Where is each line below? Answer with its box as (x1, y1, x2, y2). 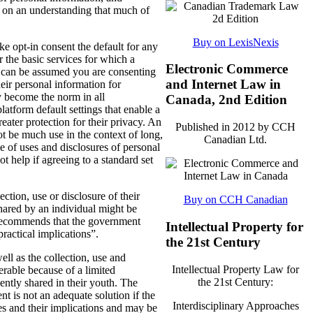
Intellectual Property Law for (172, 263, 299, 275)
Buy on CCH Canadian (183, 194, 288, 206)
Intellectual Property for (166, 219, 303, 234)
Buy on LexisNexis (192, 36, 279, 48)
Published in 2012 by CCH (175, 121, 296, 133)
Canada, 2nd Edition (166, 92, 287, 108)
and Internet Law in (166, 77, 281, 92)
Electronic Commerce (166, 61, 288, 77)
